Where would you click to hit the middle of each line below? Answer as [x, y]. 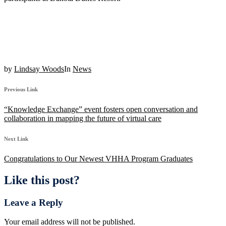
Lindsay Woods [39, 69]
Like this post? [42, 180]
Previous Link [21, 89]
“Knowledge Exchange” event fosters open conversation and [101, 109]
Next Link [16, 138]
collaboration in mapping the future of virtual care [83, 118]
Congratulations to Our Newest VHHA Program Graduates [98, 158]
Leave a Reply [34, 202]
